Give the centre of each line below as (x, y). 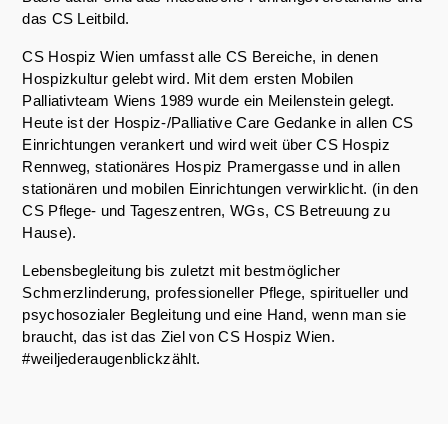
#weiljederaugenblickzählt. (111, 358)
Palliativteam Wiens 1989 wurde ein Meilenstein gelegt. (208, 100)
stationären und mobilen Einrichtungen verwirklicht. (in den (220, 188)
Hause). (49, 232)
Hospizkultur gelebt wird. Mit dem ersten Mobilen (188, 78)
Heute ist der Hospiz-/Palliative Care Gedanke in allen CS (218, 122)
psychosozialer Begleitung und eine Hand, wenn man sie (214, 314)
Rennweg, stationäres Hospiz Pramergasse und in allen (211, 166)
